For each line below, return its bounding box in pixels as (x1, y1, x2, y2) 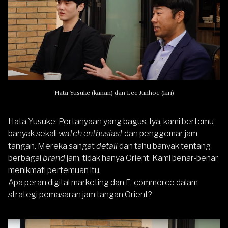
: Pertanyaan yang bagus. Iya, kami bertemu (55, 117, 214, 127)
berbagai (8, 153, 43, 163)
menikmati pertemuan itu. (8, 165, 101, 176)
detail (96, 141, 118, 151)
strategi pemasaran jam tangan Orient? (8, 190, 152, 200)
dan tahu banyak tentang (118, 141, 211, 151)
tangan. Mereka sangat (8, 141, 96, 151)
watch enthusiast (59, 129, 123, 139)
